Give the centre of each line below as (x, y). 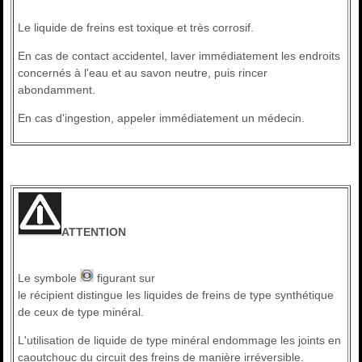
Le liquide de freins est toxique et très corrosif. (136, 28)
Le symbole (49, 278)
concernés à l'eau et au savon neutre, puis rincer (143, 73)
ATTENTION (94, 232)
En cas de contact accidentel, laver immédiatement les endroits (179, 56)
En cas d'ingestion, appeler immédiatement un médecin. (162, 118)
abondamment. (57, 90)
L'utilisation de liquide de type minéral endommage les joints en (180, 341)
